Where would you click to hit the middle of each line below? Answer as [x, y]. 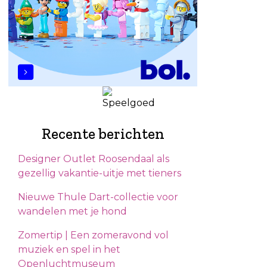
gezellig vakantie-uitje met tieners [100, 173]
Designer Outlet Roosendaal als [94, 159]
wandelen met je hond [72, 211]
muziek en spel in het [69, 249]
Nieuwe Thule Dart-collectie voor [98, 197]
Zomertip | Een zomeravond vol [93, 235]
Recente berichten [103, 133]
